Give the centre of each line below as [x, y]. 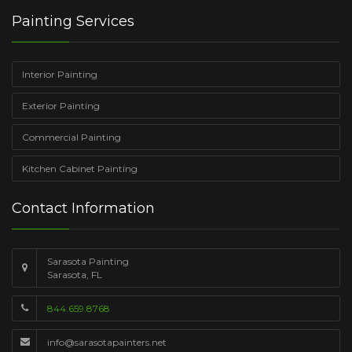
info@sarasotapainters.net [107, 342]
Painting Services [73, 21]
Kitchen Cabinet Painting [80, 168]
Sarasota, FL [75, 274]
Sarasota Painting [88, 261]
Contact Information [83, 208]
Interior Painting [60, 74]
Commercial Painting [71, 137]
